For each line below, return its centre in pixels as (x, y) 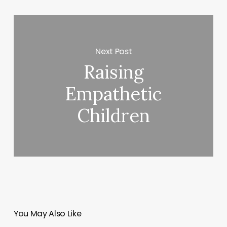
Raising (113, 72)
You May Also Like (47, 214)
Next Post (114, 52)
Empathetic (113, 94)
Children (114, 116)
